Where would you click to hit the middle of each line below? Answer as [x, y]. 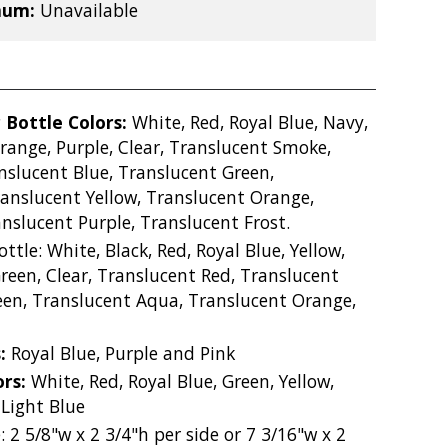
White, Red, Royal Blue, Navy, [250, 121]
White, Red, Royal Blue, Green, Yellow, [182, 380]
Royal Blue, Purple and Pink [123, 352]
